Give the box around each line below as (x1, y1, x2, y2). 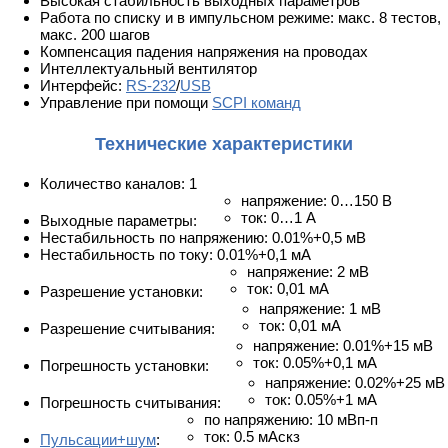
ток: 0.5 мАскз (204, 428, 300, 446)
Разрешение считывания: (40, 320, 219, 338)
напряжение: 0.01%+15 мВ (253, 337, 433, 355)
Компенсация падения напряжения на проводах (40, 43, 368, 61)
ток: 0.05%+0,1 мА (253, 354, 377, 372)
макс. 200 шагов (40, 26, 150, 44)
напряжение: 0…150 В (241, 192, 392, 210)
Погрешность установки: (40, 357, 213, 375)
